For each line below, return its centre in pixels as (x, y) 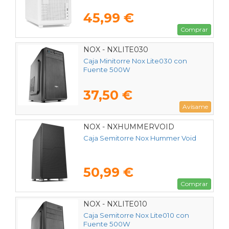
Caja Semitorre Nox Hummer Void (140, 138)
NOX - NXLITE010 (115, 204)
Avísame (195, 107)
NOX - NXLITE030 (116, 50)
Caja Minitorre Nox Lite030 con (135, 61)
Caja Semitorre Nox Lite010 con (136, 215)
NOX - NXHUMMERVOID (129, 127)
